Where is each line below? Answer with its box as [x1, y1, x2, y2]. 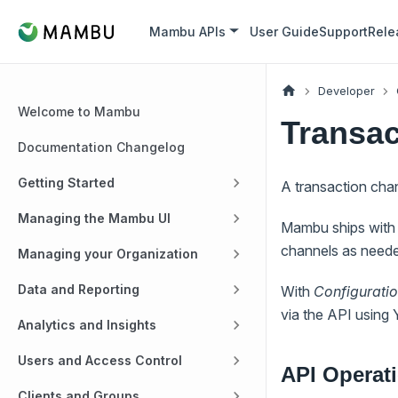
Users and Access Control [18, 353, 182, 368]
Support [319, 24, 369, 39]
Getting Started [18, 175, 115, 190]
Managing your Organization [18, 246, 198, 261]
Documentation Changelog [18, 139, 185, 155]
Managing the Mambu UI [18, 211, 171, 226]
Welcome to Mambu [18, 104, 140, 119]
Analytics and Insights [18, 317, 156, 332]
